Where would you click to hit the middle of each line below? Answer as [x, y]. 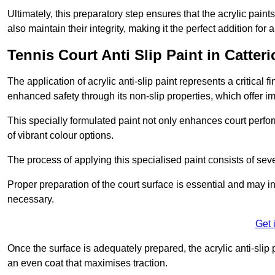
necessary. [31, 199]
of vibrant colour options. [60, 136]
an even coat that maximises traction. [87, 263]
